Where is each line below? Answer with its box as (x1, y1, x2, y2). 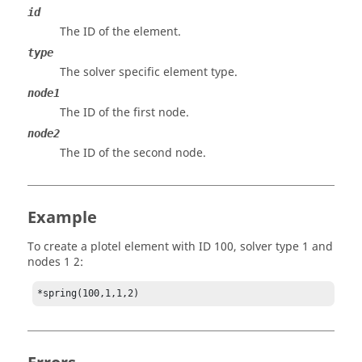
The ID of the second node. (60, 145, 206, 162)
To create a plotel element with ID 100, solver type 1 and (27, 238, 333, 255)
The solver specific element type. (60, 64, 238, 81)
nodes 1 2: (27, 254, 83, 271)
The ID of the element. (60, 23, 181, 40)
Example (27, 206, 97, 229)
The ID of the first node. (60, 104, 189, 121)
